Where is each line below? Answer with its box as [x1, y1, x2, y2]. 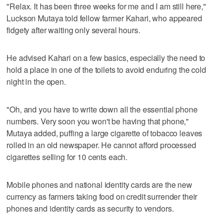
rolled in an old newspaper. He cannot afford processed [6, 139, 196, 151]
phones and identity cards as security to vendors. [6, 202, 174, 214]
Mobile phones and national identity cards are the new [6, 178, 192, 190]
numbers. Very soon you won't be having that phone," [6, 115, 189, 127]
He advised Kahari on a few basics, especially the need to [6, 52, 206, 63]
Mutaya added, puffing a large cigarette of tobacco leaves [6, 127, 203, 139]
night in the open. [6, 75, 66, 87]
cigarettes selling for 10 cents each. [6, 151, 128, 163]
